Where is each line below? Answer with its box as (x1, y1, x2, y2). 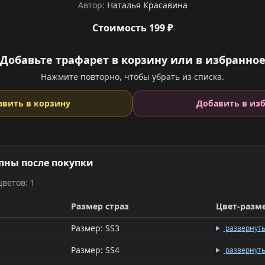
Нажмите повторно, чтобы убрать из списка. (41, 71, 224, 82)
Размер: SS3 (71, 222, 119, 234)
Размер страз (71, 201, 129, 212)
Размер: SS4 (71, 244, 119, 256)
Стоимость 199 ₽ (92, 21, 173, 34)
